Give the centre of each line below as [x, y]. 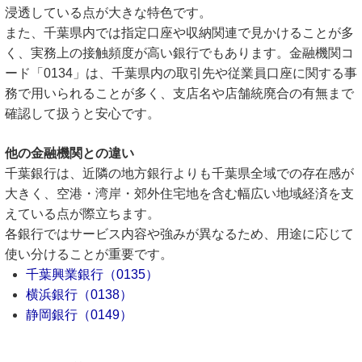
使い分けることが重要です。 [89, 254]
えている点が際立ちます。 [82, 214]
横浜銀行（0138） [79, 295]
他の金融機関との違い [69, 153]
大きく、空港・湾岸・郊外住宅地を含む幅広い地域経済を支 [179, 194]
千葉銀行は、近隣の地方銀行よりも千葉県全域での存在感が [179, 173]
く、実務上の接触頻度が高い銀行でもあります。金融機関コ [179, 53]
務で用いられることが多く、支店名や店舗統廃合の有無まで [179, 93]
